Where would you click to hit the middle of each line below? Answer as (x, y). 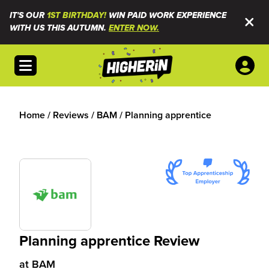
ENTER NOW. (134, 28)
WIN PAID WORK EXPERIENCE (166, 16)
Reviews (71, 115)
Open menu (44, 62)
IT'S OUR (28, 16)
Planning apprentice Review (109, 240)
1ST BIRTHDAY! (77, 16)
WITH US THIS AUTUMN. (59, 28)
